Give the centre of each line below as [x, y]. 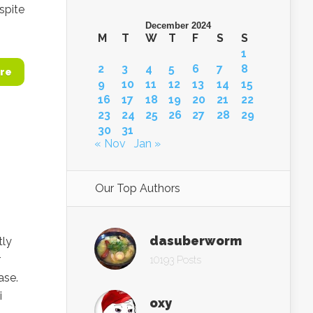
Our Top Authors [138, 188]
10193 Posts [175, 260]
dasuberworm [196, 240]
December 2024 [178, 25]
